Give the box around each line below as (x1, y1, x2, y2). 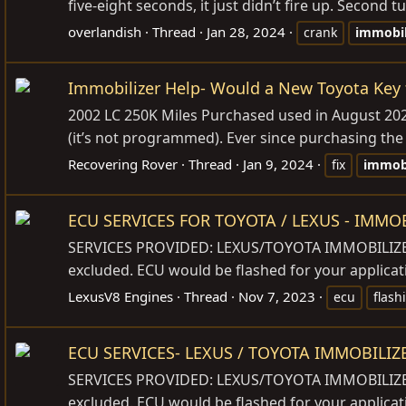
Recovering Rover (68, 154, 178, 173)
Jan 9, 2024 (243, 154, 314, 173)
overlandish (68, 22, 141, 41)
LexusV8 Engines (68, 286, 173, 305)
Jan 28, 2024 (207, 22, 285, 41)
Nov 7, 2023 (238, 286, 315, 305)
